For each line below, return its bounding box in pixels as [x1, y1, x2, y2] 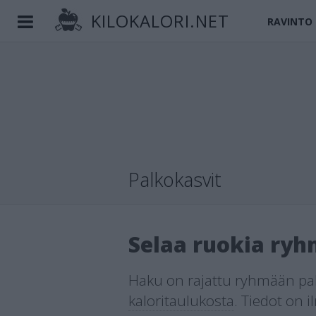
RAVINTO [267, 15, 312, 28]
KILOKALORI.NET [86, 9, 229, 32]
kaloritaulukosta [128, 291, 234, 310]
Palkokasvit [128, 166, 221, 193]
